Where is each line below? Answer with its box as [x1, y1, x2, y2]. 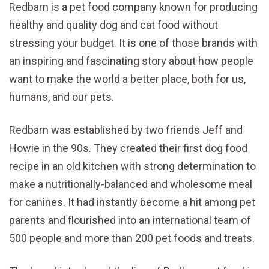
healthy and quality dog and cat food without [9, 18, 218, 31]
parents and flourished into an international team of [9, 213, 251, 226]
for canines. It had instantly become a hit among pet [9, 195, 255, 208]
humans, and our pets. [9, 90, 114, 103]
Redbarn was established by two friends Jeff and [9, 123, 243, 136]
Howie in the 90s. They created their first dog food [9, 141, 247, 154]
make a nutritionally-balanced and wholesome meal [9, 177, 252, 190]
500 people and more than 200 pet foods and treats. [9, 231, 255, 244]
